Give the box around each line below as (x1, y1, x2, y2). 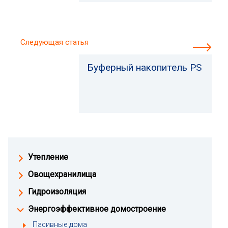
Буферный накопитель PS (87, 62, 202, 73)
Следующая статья (20, 38, 89, 47)
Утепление (28, 152, 68, 162)
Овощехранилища (28, 169, 96, 179)
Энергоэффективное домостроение (28, 204, 166, 214)
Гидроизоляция (28, 187, 86, 196)
